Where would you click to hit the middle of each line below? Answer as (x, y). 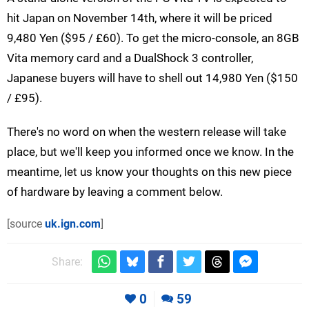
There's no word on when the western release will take (147, 132)
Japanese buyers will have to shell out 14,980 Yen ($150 (152, 78)
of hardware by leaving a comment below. (115, 192)
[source (26, 224)
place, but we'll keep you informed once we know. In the (150, 152)
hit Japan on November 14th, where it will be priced (140, 18)
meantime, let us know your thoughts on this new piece (149, 172)
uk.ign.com (73, 224)
